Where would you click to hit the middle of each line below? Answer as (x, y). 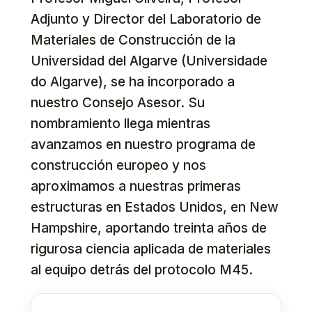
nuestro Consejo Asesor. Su (118, 103)
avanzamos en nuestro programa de (143, 145)
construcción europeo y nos (118, 165)
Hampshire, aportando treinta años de (149, 228)
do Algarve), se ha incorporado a (133, 82)
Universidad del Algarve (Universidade (149, 61)
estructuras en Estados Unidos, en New (155, 207)
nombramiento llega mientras (120, 124)
